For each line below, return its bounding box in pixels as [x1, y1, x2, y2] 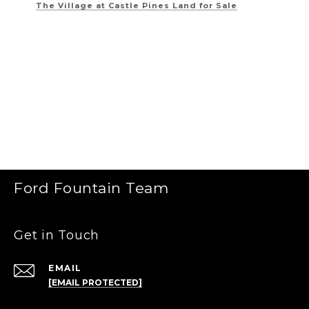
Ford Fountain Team [14, 179, 168, 197]
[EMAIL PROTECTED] [48, 277, 142, 288]
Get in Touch [14, 227, 99, 243]
